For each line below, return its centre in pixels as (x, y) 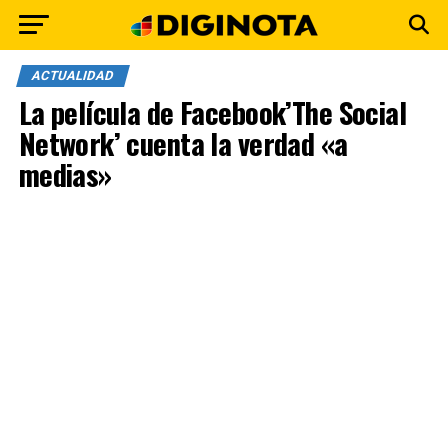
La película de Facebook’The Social (212, 112)
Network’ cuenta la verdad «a (183, 143)
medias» (65, 174)
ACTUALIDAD (72, 75)
